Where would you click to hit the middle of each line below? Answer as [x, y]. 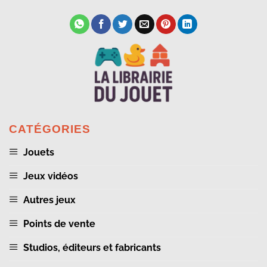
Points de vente [59, 223]
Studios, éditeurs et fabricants [92, 247]
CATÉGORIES [50, 129]
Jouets [39, 152]
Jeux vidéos [51, 176]
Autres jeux [49, 200]
